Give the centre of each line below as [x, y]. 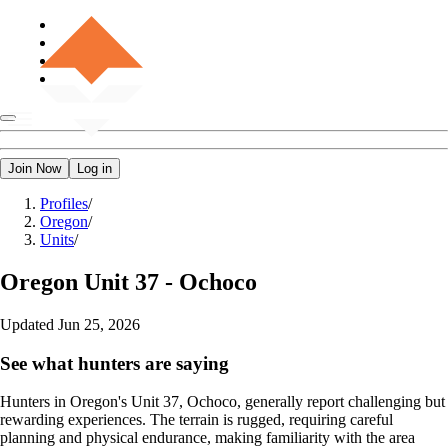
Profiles [64, 203]
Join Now [34, 168]
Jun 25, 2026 [99, 324]
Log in [94, 168]
